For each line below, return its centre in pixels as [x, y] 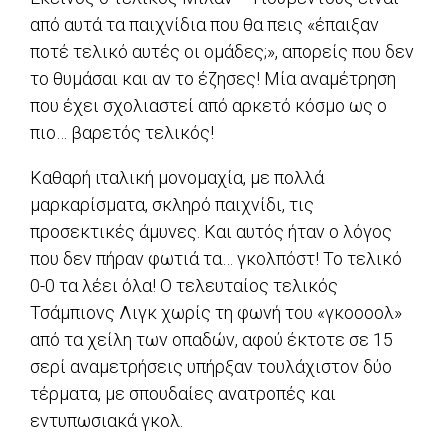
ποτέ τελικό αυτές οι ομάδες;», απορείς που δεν [222, 51]
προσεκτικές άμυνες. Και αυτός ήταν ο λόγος [211, 231]
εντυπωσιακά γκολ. [106, 420]
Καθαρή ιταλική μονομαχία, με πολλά [177, 177]
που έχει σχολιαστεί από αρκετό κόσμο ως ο [208, 105]
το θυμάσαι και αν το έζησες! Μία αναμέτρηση [213, 78]
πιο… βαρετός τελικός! [122, 132]
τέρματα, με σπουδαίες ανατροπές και [183, 393]
